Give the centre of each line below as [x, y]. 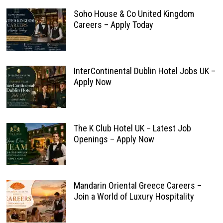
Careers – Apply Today [113, 25]
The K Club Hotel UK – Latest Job [132, 128]
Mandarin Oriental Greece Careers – [137, 185]
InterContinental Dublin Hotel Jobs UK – [144, 71]
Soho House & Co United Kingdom [134, 14]
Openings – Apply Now [114, 139]
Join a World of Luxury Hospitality [134, 196]
